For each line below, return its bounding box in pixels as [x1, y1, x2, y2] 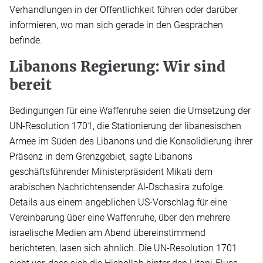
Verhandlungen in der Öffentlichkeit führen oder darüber [9, 4, 238, 15]
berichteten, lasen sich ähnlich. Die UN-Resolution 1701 [9, 242, 237, 254]
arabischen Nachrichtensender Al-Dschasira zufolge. [9, 181, 225, 193]
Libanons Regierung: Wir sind [9, 57, 225, 76]
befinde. [9, 34, 42, 46]
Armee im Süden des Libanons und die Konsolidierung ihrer [9, 135, 252, 147]
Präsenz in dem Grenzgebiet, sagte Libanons [9, 150, 193, 162]
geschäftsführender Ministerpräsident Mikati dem [9, 166, 213, 177]
